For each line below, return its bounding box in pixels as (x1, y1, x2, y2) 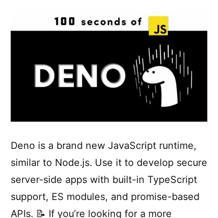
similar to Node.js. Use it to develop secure (11, 157, 207, 169)
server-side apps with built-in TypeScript (11, 174, 197, 186)
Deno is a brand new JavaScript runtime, (11, 140, 197, 152)
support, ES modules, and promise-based (11, 191, 200, 203)
